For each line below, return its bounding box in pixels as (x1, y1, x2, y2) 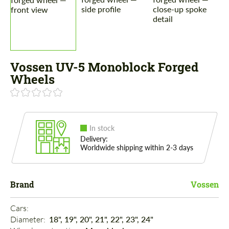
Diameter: (10, 214, 47, 225)
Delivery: (80, 134, 108, 144)
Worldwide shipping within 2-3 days (80, 143, 193, 152)
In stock (89, 124, 114, 133)
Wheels (10, 71, 55, 88)
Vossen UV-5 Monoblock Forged (10, 59, 198, 76)
